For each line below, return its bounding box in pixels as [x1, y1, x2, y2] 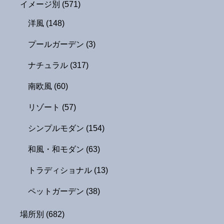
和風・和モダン [28, 144, 86, 153]
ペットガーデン [28, 186, 86, 195]
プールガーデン [28, 39, 86, 48]
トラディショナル [28, 165, 94, 174]
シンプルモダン [28, 123, 86, 132]
